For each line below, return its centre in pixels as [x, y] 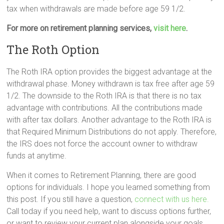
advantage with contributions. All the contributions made [105, 108]
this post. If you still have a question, [71, 199]
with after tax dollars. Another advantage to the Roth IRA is [109, 120]
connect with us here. [172, 199]
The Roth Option [53, 50]
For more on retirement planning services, [80, 28]
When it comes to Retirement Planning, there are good [101, 175]
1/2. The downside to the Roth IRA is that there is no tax [104, 96]
